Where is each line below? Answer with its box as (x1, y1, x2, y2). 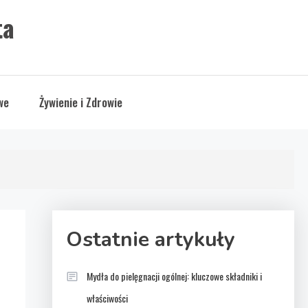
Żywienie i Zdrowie (39, 93, 122, 111)
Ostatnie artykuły (65, 225, 235, 254)
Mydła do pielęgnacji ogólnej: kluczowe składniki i (86, 269, 262, 283)
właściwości (86, 291, 128, 305)
